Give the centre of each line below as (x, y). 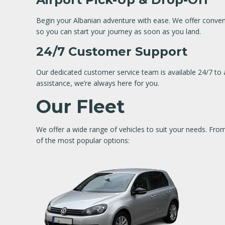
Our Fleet (80, 106)
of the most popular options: (83, 140)
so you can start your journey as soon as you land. (119, 31)
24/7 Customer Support (112, 51)
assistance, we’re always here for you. (98, 83)
